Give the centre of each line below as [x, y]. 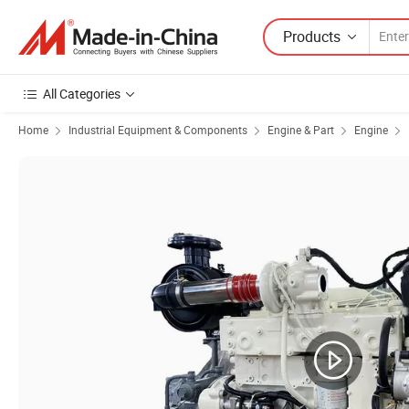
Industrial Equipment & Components [158, 130]
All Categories [82, 94]
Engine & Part [301, 130]
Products [312, 36]
